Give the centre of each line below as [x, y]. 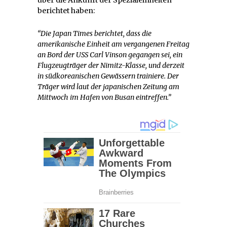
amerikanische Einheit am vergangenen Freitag [113, 44]
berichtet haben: [66, 10]
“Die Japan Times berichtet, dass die [94, 33]
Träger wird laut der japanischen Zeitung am [108, 86]
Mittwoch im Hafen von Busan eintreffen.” [104, 97]
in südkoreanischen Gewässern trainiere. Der [108, 76]
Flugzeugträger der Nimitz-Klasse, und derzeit [111, 65]
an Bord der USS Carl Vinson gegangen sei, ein [110, 54]
